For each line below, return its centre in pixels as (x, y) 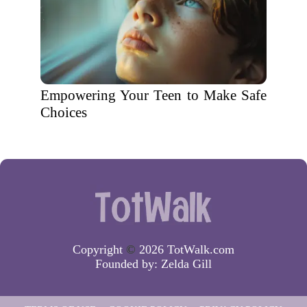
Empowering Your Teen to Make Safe (153, 95)
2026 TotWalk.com (185, 249)
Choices (64, 112)
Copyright (99, 249)
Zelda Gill (186, 263)
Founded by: (128, 263)
